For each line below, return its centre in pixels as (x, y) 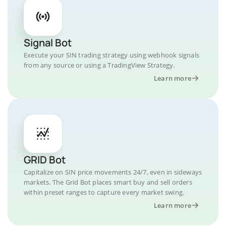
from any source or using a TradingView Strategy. (99, 65)
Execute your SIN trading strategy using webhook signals (112, 55)
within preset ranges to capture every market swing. (104, 192)
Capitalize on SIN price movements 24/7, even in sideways (113, 172)
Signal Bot (48, 43)
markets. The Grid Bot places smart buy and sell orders (108, 182)
